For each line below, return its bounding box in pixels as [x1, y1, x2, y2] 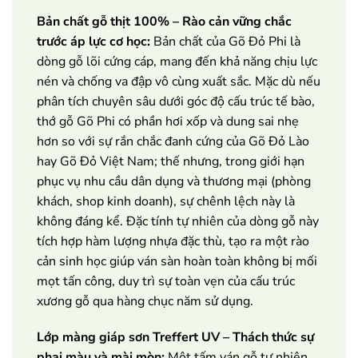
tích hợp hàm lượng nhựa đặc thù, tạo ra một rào [37, 232, 309, 250]
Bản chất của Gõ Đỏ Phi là [150, 32, 300, 50]
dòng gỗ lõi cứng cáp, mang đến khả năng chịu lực [37, 52, 317, 70]
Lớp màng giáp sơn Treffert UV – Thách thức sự [37, 328, 314, 347]
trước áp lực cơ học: [37, 32, 150, 50]
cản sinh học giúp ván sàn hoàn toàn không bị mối [37, 252, 317, 270]
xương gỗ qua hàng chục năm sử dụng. [37, 292, 253, 310]
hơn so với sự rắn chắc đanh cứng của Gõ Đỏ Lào [37, 132, 309, 150]
